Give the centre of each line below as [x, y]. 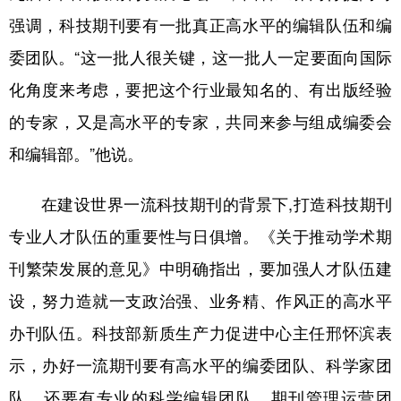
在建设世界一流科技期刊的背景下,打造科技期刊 [217, 204]
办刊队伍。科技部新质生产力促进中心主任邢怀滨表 [200, 333]
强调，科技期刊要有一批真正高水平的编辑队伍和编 [200, 25]
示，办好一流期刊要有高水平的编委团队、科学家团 [200, 365]
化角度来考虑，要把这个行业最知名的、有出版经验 [200, 90]
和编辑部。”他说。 [76, 154]
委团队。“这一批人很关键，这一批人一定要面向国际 [200, 57]
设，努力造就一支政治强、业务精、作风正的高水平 [200, 301]
